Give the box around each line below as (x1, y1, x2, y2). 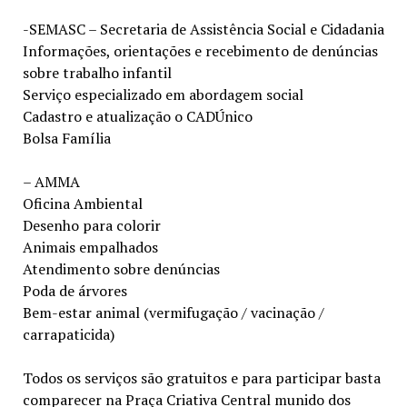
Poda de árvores (22, 280, 127, 301)
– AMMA (22, 171, 80, 192)
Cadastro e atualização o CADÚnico (22, 105, 253, 126)
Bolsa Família (22, 127, 111, 148)
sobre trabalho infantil (22, 62, 172, 83)
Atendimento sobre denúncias (22, 258, 220, 279)
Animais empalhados (22, 236, 158, 257)
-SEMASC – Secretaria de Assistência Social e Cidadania (22, 18, 384, 39)
